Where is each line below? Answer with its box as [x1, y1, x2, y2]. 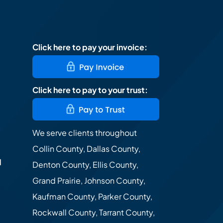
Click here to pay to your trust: [32, 84, 148, 95]
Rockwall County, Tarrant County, [32, 207, 155, 218]
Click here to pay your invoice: [32, 42, 147, 53]
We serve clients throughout [32, 127, 137, 138]
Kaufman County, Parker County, [32, 191, 152, 202]
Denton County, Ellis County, [32, 159, 138, 170]
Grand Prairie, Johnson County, [32, 175, 145, 186]
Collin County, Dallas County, [32, 143, 140, 154]
